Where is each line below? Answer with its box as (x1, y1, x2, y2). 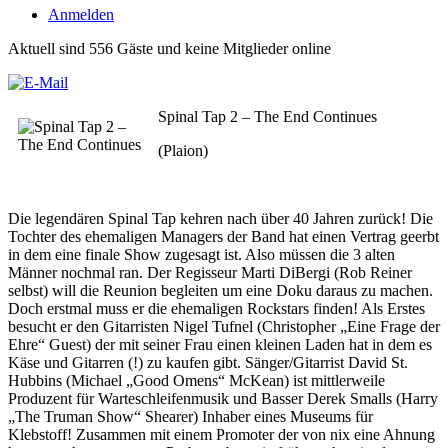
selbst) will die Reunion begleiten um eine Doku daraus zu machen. (8, 282, 433, 299)
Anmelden (48, 6, 114, 23)
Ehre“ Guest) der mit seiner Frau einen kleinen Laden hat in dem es (8, 336, 432, 353)
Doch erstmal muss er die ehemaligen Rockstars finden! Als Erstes (8, 300, 425, 317)
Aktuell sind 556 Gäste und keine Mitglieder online (8, 40, 331, 57)
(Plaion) (158, 142, 208, 159)
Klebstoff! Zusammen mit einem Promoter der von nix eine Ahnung (8, 426, 435, 443)
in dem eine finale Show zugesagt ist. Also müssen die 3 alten (8, 246, 395, 263)
